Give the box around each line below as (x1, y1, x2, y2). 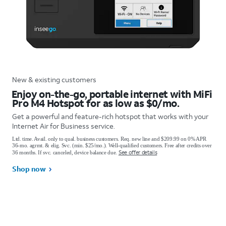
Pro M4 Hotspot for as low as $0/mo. (12, 96, 179, 109)
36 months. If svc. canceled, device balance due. (12, 149, 119, 155)
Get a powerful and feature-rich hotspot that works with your (12, 111, 208, 121)
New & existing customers (12, 74, 96, 84)
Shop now (12, 163, 46, 174)
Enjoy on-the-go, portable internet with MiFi (12, 87, 212, 100)
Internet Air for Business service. (12, 121, 115, 131)
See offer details (118, 148, 157, 156)
